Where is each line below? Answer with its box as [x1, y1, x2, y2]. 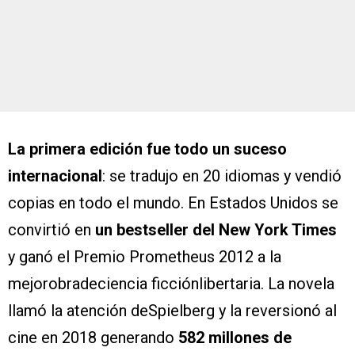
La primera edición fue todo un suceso [8, 139, 287, 159]
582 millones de [178, 328, 292, 348]
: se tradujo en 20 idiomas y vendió [102, 166, 342, 186]
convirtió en [8, 220, 95, 240]
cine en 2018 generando [8, 328, 178, 348]
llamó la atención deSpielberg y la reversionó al [8, 301, 337, 321]
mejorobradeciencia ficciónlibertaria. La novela [8, 274, 334, 294]
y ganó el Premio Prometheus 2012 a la [8, 247, 281, 267]
